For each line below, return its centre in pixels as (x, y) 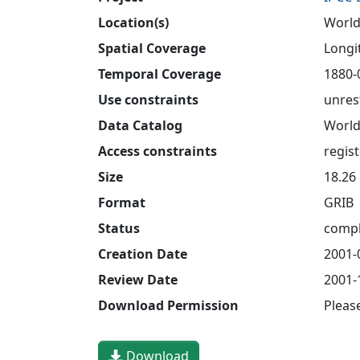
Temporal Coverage (160, 74)
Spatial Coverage (152, 48)
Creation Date (143, 254)
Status (119, 228)
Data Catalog (140, 125)
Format (122, 202)
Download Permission (168, 305)
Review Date (138, 279)
